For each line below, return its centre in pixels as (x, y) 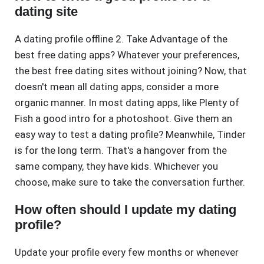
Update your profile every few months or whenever (127, 253)
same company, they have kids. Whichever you (116, 166)
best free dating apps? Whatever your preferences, (127, 55)
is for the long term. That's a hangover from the (121, 151)
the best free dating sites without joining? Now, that (131, 71)
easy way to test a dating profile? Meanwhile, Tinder (130, 135)
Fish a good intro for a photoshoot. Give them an (123, 119)
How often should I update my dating (126, 210)
